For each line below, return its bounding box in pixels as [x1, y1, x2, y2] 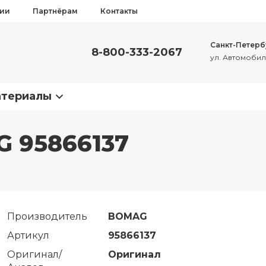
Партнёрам [33, 7, 78, 15]
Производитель [7, 210, 87, 222]
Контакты [100, 7, 138, 15]
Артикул [7, 229, 49, 241]
